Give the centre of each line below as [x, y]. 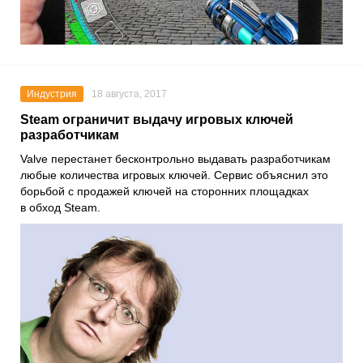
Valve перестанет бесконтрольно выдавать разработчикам [175, 158]
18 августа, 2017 [129, 94]
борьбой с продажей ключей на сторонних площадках [164, 191]
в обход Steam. [60, 207]
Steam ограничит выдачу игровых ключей [157, 119]
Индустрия [52, 94]
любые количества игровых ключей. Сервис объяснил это [174, 175]
